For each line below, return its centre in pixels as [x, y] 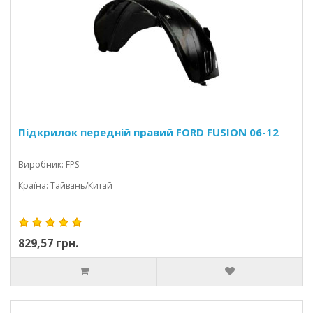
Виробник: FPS [49, 165]
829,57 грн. [48, 243]
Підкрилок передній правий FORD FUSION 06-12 [148, 132]
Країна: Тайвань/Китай [65, 185]
